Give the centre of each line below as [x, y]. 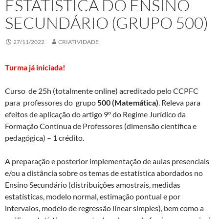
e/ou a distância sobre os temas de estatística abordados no [104, 173]
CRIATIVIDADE [78, 42]
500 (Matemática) [127, 103]
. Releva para [179, 103]
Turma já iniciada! [35, 67]
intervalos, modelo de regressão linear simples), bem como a [104, 208]
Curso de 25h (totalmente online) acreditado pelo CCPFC [102, 91]
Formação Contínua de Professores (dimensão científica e [101, 126]
